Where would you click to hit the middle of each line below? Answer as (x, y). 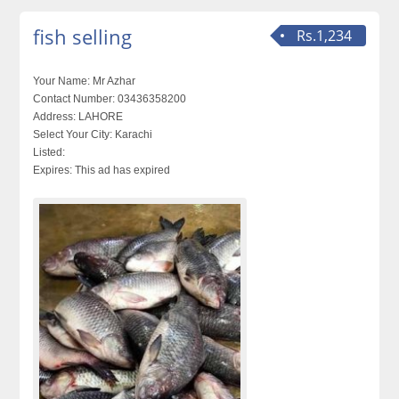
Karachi (133, 134)
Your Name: (62, 81)
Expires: (53, 170)
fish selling (83, 37)
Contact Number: (74, 99)
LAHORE (100, 117)
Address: (55, 117)
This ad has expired (122, 170)
